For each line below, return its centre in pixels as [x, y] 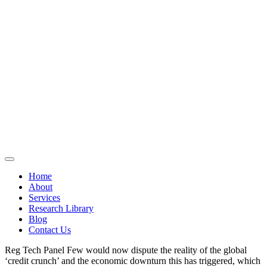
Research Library [61, 208]
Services [44, 198]
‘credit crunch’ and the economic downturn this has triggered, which [133, 261]
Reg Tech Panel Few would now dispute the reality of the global [126, 250]
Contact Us [50, 230]
